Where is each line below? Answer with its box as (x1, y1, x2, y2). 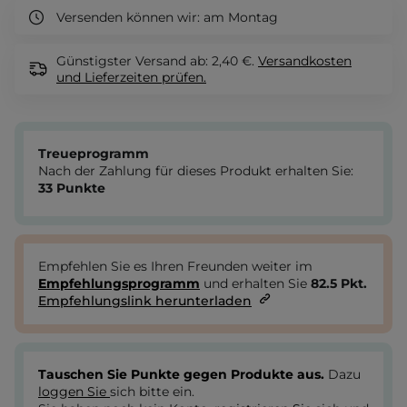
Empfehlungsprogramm (38, 275, 200, 293)
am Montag (200, 9, 278, 26)
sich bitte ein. (110, 383, 194, 401)
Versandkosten (258, 53, 352, 70)
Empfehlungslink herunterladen (38, 293, 252, 310)
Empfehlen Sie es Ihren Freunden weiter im (38, 258, 313, 275)
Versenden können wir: (56, 9, 200, 26)
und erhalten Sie (200, 275, 311, 293)
